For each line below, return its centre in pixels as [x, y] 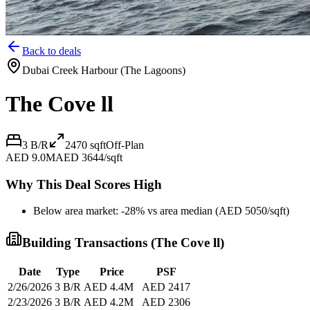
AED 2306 [166, 302]
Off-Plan [125, 145]
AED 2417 [166, 286]
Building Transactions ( [89, 243]
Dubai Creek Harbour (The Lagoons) [104, 70]
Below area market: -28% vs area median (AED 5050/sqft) [161, 211]
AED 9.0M [30, 157]
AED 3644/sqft [89, 157]
